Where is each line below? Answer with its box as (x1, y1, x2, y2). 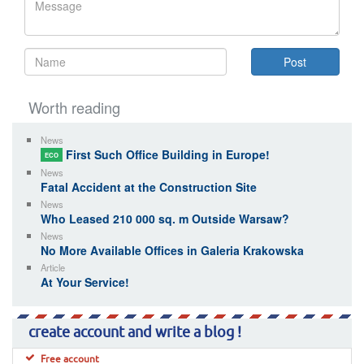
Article (41, 260, 65, 274)
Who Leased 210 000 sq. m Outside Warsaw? (41, 210, 289, 227)
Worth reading (28, 96, 120, 118)
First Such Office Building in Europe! (63, 145, 270, 162)
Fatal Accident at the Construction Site (41, 178, 257, 195)
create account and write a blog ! (28, 325, 241, 340)
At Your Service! (41, 273, 129, 290)
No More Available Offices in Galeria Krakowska (41, 241, 304, 258)
